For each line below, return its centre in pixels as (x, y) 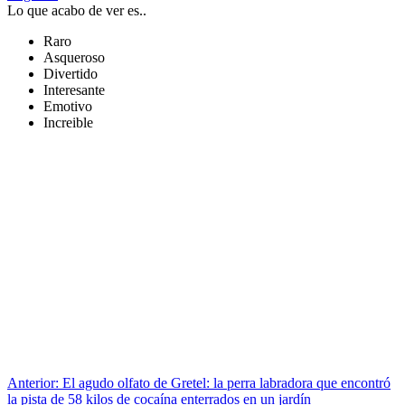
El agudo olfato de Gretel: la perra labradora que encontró (225, 383)
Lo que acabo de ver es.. (77, 11)
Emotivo (68, 107)
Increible (68, 123)
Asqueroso (74, 58)
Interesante (74, 90)
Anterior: (33, 383)
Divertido (71, 74)
